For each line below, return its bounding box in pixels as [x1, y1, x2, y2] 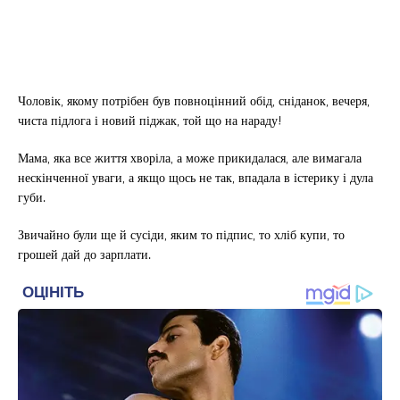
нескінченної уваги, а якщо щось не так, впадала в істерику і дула [18, 166, 373, 189]
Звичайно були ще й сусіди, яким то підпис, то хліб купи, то [18, 223, 345, 246]
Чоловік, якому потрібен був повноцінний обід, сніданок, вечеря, [18, 89, 370, 112]
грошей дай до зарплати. [18, 243, 151, 266]
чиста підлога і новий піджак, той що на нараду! [18, 109, 282, 132]
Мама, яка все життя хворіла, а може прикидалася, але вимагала [18, 146, 362, 170]
